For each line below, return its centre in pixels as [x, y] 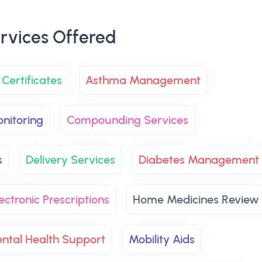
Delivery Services [70, 160]
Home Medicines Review [196, 199]
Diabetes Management [199, 160]
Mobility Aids [161, 239]
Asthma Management [143, 80]
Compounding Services [127, 120]
